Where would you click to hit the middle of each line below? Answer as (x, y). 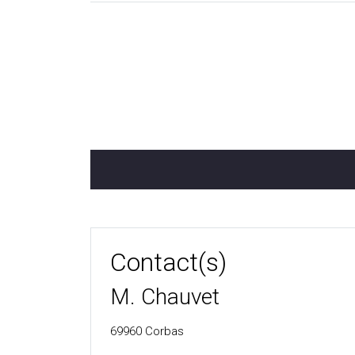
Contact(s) (168, 262)
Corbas (164, 331)
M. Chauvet (165, 297)
